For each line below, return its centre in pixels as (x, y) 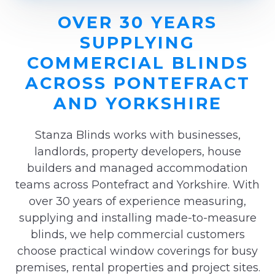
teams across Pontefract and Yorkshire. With (137, 184)
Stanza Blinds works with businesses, (137, 135)
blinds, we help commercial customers (137, 234)
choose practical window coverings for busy (137, 251)
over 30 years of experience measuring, (137, 201)
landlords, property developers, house (137, 151)
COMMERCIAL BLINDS (137, 63)
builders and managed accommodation (137, 168)
